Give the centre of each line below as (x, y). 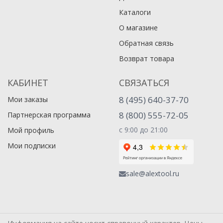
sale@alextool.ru (153, 174)
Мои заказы (28, 100)
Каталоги (135, 12)
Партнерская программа (49, 115)
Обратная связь (146, 43)
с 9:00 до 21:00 (143, 130)
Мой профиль (31, 130)
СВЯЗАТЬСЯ (144, 83)
